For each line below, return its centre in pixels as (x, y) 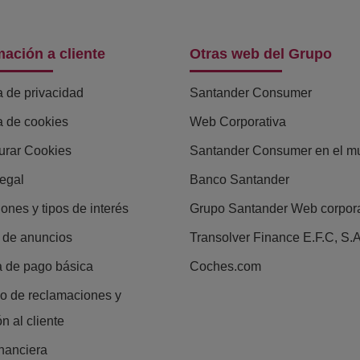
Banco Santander (239, 180)
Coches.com (225, 267)
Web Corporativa (238, 122)
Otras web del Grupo (261, 54)
